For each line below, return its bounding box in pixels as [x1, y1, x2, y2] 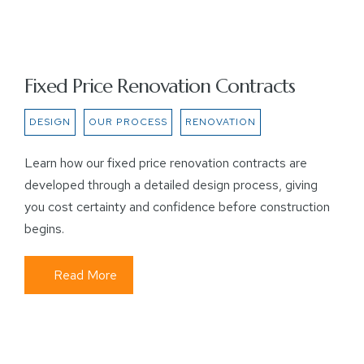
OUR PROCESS [89, 115, 167, 128]
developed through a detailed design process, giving [24, 176, 318, 193]
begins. [24, 220, 64, 237]
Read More [54, 266, 117, 284]
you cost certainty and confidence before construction [24, 198, 330, 215]
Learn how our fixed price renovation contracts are [24, 154, 307, 171]
